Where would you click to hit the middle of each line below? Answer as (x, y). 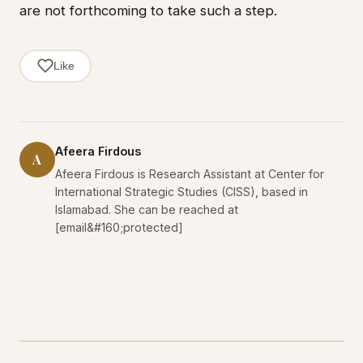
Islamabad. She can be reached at (147, 209)
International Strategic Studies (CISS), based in (181, 191)
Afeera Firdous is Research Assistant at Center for (190, 173)
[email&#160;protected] (119, 227)
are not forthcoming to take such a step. (148, 10)
